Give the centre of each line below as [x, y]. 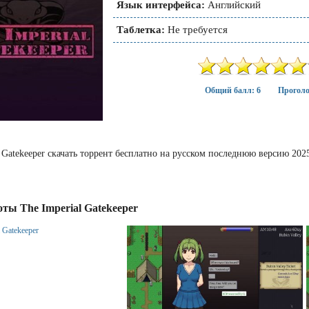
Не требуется [196, 30]
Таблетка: [141, 30]
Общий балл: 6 [232, 90]
